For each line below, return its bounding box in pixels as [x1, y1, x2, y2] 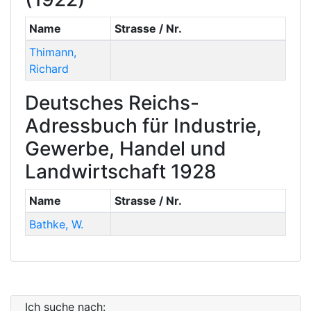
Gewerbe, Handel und [25, 137, 226, 161]
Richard [28, 62, 69, 76]
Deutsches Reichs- [25, 91, 199, 115]
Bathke [28, 217, 65, 232]
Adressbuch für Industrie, [25, 114, 262, 138]
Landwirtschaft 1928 [25, 160, 217, 184]
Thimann [28, 45, 74, 60]
